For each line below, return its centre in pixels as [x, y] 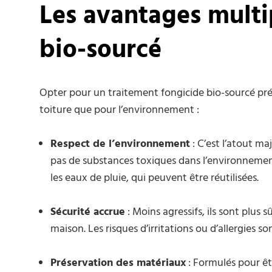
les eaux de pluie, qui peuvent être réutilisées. [155, 178]
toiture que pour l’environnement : [119, 110]
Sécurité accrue [88, 212]
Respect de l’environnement [120, 144]
